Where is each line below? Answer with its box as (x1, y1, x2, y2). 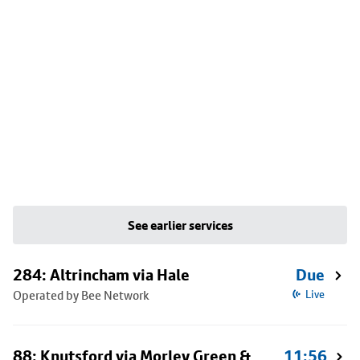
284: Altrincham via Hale (13, 265, 190, 284)
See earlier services (127, 217, 233, 233)
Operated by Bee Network (13, 288, 149, 303)
